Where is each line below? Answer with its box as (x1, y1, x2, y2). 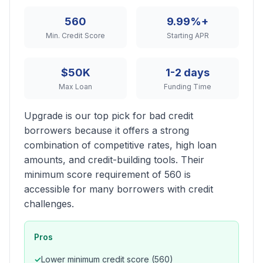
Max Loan (59, 82, 92, 91)
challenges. (24, 198, 74, 210)
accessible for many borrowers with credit (24, 183, 213, 195)
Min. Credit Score (46, 31, 105, 40)
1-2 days (166, 66, 210, 79)
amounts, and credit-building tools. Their (24, 154, 204, 166)
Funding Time (164, 82, 211, 91)
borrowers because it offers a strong (24, 124, 189, 136)
